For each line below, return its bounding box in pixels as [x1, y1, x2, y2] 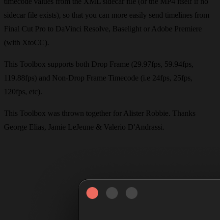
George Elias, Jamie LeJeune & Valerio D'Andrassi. [4, 122, 165, 131]
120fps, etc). [4, 87, 42, 96]
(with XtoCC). [4, 38, 49, 47]
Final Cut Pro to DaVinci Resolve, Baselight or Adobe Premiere [4, 24, 202, 33]
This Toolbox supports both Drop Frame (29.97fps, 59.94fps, [4, 59, 193, 68]
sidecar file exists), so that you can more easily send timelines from [4, 10, 209, 19]
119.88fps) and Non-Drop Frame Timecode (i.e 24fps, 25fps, [4, 73, 192, 82]
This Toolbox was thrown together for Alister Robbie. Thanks [4, 109, 195, 117]
